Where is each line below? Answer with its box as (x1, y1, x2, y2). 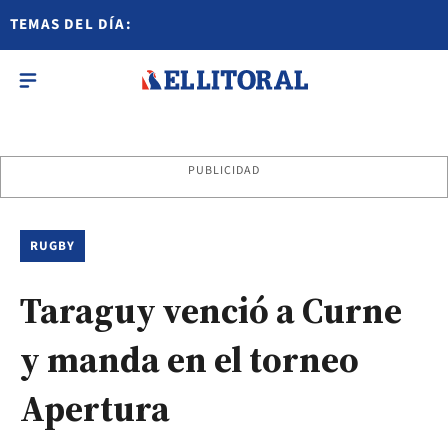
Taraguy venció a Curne (20, 286, 402, 335)
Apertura (20, 384, 170, 433)
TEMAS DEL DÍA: (10, 14, 132, 35)
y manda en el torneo (20, 335, 359, 384)
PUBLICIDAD (187, 162, 261, 179)
